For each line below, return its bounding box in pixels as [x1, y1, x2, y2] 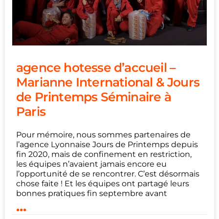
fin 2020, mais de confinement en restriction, [16, 149, 192, 159]
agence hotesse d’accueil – [16, 60, 176, 75]
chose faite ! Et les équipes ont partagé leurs [16, 178, 189, 188]
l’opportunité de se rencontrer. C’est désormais [16, 169, 199, 178]
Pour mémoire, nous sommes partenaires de [16, 130, 191, 139]
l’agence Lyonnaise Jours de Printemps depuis [16, 139, 198, 149]
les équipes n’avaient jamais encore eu [16, 159, 167, 169]
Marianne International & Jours [16, 74, 200, 89]
